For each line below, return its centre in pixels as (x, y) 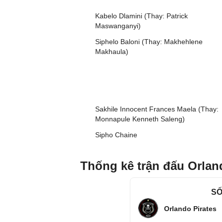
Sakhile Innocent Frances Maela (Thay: (157, 109)
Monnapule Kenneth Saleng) (140, 119)
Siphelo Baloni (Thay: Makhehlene (149, 42)
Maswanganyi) (118, 26)
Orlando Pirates (191, 209)
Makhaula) (112, 52)
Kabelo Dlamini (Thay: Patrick (141, 16)
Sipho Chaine (116, 135)
